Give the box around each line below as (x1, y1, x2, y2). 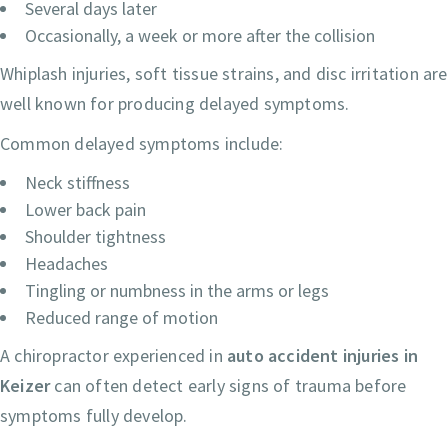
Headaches (25, 251, 108, 275)
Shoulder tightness (25, 224, 166, 248)
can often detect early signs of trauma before (50, 373, 407, 397)
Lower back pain (25, 197, 146, 221)
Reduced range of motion (25, 305, 218, 329)
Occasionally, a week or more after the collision (25, 23, 375, 47)
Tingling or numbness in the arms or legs (25, 278, 329, 302)
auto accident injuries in (227, 343, 418, 367)
